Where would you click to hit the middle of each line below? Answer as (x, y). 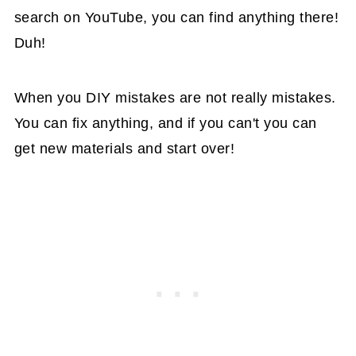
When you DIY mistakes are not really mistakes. (175, 98)
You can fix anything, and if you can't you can (165, 124)
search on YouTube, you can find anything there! (176, 18)
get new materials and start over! (124, 149)
